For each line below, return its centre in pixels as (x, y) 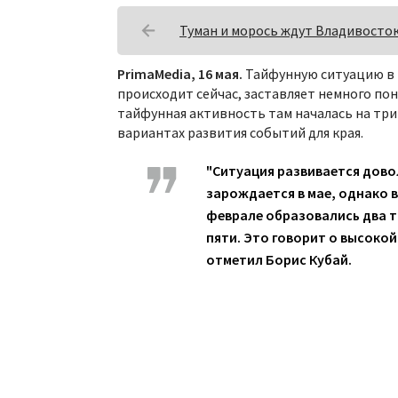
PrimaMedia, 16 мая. (180, 73)
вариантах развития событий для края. (240, 132)
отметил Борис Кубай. (279, 259)
